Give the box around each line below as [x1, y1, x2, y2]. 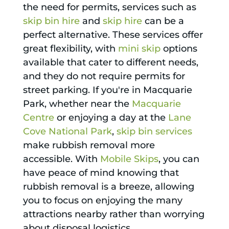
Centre [22, 112, 54, 124]
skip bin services [116, 126, 192, 138]
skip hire [102, 15, 142, 27]
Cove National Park [22, 126, 112, 138]
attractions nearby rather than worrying [22, 209, 204, 220]
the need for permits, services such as [22, 2, 196, 13]
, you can [158, 153, 199, 165]
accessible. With [22, 153, 100, 165]
